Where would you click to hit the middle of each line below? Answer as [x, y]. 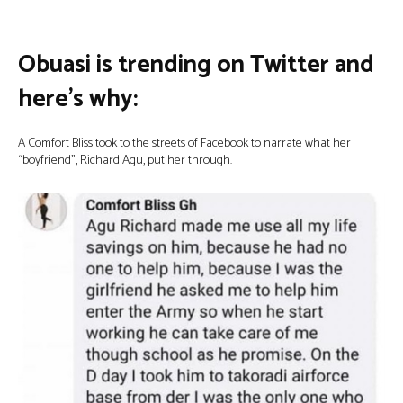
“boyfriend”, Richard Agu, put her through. [125, 161]
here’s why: [78, 99]
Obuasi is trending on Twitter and [196, 65]
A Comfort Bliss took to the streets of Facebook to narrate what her [184, 143]
